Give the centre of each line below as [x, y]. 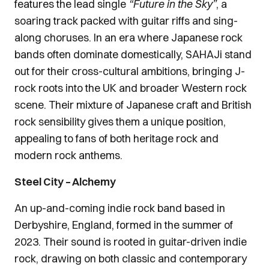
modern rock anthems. [68, 155]
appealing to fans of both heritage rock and [116, 138]
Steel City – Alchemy [65, 182]
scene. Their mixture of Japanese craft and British [133, 105]
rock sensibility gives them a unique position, [120, 122]
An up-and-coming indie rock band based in [120, 208]
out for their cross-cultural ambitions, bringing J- [130, 71]
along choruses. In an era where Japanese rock [128, 38]
